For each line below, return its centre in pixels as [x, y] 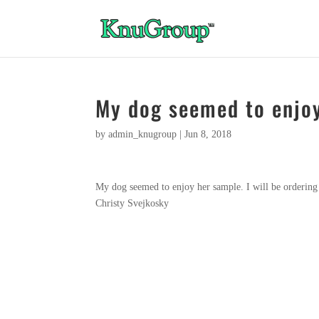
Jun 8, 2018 [208, 134]
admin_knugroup [143, 134]
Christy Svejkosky [132, 203]
